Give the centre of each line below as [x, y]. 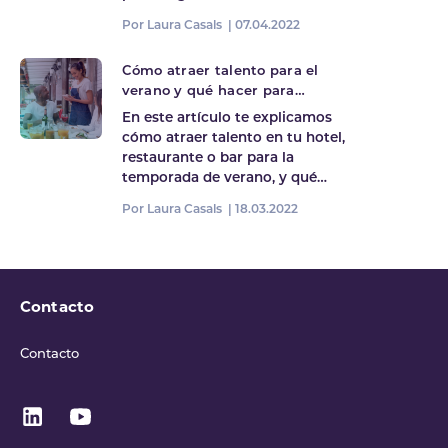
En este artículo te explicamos [226, 119]
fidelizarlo [157, 111]
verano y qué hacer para [208, 91]
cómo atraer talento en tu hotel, [233, 139]
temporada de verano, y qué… [224, 179]
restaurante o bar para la [207, 159]
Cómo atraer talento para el [220, 71]
